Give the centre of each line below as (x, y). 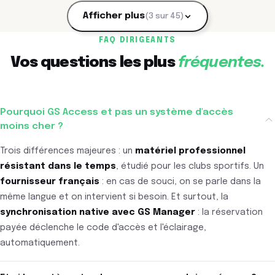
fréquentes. (221, 63)
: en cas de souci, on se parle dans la (180, 182)
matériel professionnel (190, 151)
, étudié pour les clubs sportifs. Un (190, 167)
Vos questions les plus (94, 63)
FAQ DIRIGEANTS (137, 41)
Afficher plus (114, 16)
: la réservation (229, 213)
